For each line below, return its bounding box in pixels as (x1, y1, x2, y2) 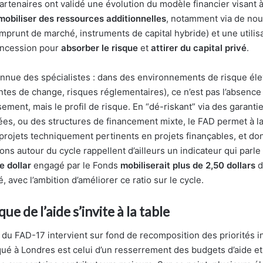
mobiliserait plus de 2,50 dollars (120, 160, 255, 171)
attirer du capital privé (151, 42, 247, 54)
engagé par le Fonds (31, 160, 120, 171)
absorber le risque (61, 42, 138, 54)
